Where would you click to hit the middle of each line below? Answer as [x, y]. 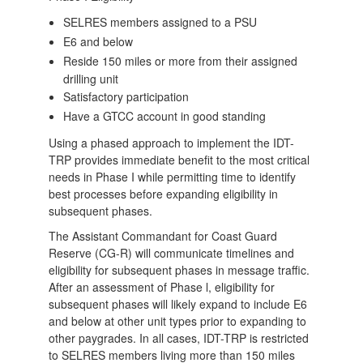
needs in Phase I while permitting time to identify [173, 176]
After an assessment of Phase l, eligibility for [162, 286]
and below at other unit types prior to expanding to [178, 320]
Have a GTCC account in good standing [167, 115]
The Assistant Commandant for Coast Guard [163, 235]
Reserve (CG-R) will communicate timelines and [172, 252]
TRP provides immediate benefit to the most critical [179, 159]
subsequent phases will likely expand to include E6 [178, 303]
